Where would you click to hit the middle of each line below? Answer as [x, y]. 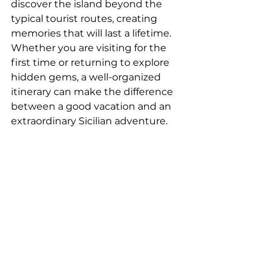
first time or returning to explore [91, 62]
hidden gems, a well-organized [87, 77]
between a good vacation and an [92, 106]
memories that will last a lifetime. [91, 33]
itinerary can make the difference [93, 92]
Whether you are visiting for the [90, 48]
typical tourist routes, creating [85, 19]
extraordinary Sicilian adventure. [89, 121]
